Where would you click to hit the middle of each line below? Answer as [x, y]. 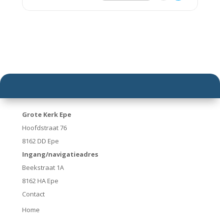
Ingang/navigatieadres [60, 154]
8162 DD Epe [40, 141]
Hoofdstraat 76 [44, 128]
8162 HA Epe [40, 181]
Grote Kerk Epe [46, 115]
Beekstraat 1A [43, 168]
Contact [33, 194]
